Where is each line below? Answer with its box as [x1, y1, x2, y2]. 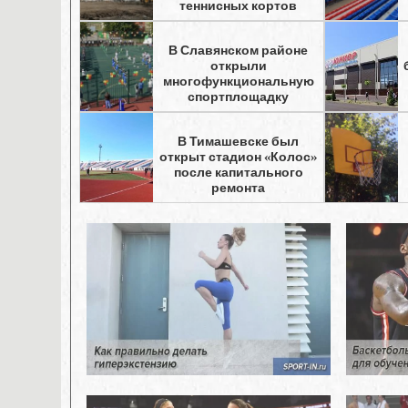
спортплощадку [188, 88, 290, 105]
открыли [209, 57, 267, 74]
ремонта [211, 179, 266, 196]
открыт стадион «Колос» [159, 148, 318, 165]
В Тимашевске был [178, 133, 300, 149]
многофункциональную [162, 73, 314, 89]
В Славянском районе [168, 42, 309, 58]
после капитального [173, 164, 303, 180]
